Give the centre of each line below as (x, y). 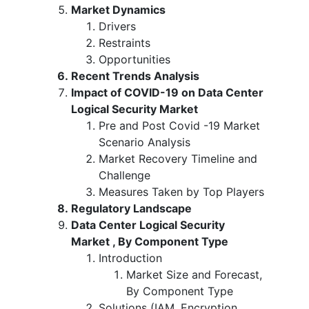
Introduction (130, 258)
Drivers (117, 26)
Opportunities (134, 59)
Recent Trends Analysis (135, 76)
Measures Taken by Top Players (181, 191)
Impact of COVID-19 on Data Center (167, 92)
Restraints (124, 42)
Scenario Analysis (144, 142)
